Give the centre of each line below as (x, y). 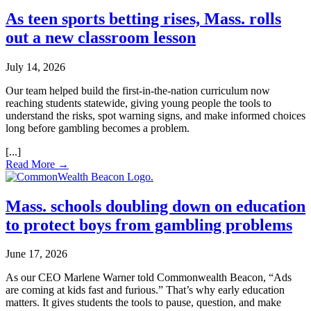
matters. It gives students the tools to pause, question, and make (143, 303)
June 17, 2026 (36, 254)
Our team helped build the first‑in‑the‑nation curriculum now (138, 90)
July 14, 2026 (35, 67)
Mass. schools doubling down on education (155, 206)
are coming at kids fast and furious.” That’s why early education (145, 290)
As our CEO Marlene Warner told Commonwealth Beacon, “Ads (149, 278)
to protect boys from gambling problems (149, 225)
